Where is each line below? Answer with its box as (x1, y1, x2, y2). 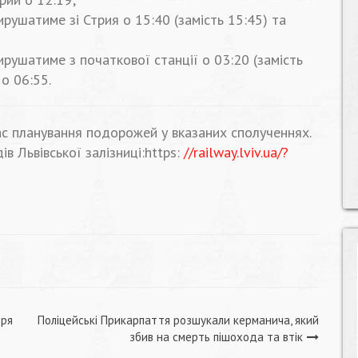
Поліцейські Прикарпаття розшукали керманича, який (38, 312, 319, 328)
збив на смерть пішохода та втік (129, 329, 303, 344)
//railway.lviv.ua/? (184, 143, 288, 161)
